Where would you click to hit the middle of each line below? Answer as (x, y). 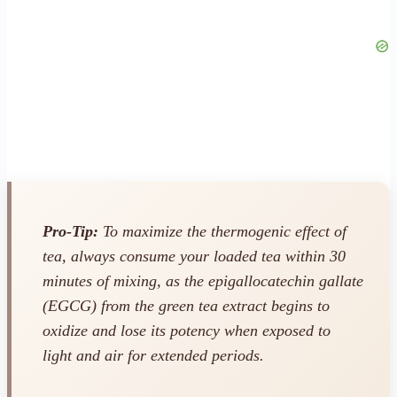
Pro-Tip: (70, 232)
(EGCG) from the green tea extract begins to (186, 306)
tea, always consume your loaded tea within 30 (194, 257)
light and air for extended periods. (153, 356)
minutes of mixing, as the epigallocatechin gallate (203, 281)
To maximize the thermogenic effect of (222, 232)
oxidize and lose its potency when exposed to (187, 331)
